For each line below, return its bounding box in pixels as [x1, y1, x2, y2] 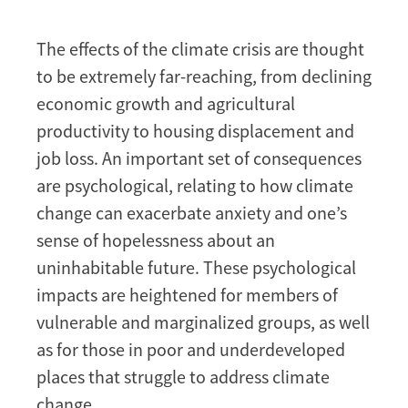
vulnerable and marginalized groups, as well [36, 310, 370, 333]
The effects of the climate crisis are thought [36, 36, 364, 60]
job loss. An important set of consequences [36, 146, 362, 169]
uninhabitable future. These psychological [36, 255, 356, 279]
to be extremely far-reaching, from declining [36, 64, 372, 87]
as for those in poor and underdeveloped [36, 337, 345, 361]
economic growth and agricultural [36, 91, 295, 115]
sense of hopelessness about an [36, 228, 275, 251]
